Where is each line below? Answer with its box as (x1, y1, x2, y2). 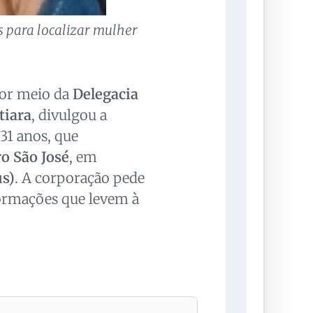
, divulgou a (31, 106, 107, 124)
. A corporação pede (14, 169, 145, 187)
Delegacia (72, 85, 138, 103)
